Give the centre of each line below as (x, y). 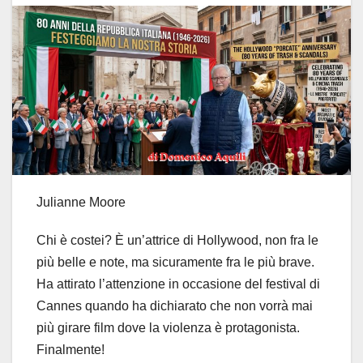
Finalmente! (70, 350)
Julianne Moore (81, 203)
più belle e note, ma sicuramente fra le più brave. (175, 263)
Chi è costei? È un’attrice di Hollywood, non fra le (177, 241)
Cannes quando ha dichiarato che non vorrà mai (175, 306)
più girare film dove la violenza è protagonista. (168, 328)
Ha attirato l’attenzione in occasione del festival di (178, 284)
